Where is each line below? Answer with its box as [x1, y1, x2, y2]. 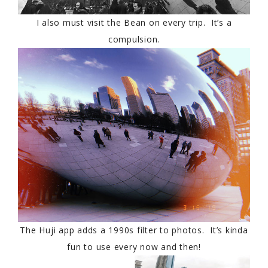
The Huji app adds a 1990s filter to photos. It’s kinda [20, 224, 248, 236]
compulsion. [108, 33, 160, 45]
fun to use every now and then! [67, 241, 201, 253]
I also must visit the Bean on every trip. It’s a [36, 17, 232, 29]
